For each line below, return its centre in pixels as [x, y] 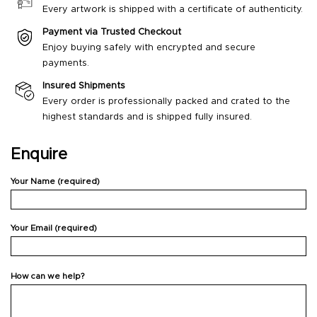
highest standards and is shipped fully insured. [147, 117]
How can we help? [47, 276]
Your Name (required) [55, 182]
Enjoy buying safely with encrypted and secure [149, 48]
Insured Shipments [84, 86]
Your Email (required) [54, 229]
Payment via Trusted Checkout [112, 33]
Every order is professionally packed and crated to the [166, 102]
